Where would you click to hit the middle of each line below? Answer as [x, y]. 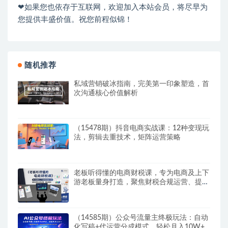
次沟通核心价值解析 [106, 93]
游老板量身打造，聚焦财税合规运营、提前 [141, 182]
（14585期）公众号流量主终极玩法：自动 [141, 218]
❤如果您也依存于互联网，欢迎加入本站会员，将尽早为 [113, 7]
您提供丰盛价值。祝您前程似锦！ [75, 19]
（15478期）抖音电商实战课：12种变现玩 [141, 129]
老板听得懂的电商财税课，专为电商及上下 [141, 173]
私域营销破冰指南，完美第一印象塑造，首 [141, 84]
